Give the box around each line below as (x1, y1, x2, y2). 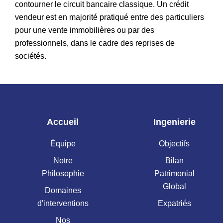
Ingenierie (153, 116, 196, 127)
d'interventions (37, 199, 89, 208)
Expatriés (157, 199, 191, 208)
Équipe (50, 139, 76, 148)
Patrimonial (154, 169, 195, 178)
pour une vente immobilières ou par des (15, 25, 154, 34)
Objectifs (159, 139, 190, 148)
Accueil (47, 116, 79, 127)
